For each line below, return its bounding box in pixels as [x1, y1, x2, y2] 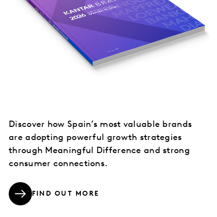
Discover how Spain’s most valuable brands [9, 120, 192, 129]
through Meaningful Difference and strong [9, 146, 190, 155]
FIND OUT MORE [32, 190, 100, 198]
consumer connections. [9, 159, 110, 169]
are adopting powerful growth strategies [9, 133, 182, 142]
